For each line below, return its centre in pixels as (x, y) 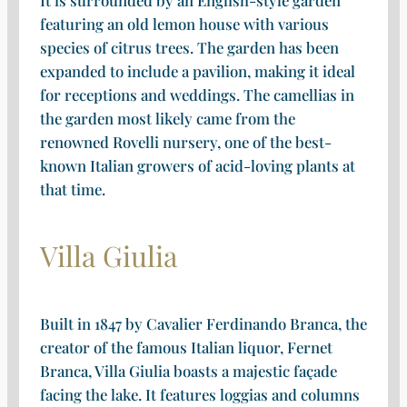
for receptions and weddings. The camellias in (197, 94)
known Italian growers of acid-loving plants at (197, 165)
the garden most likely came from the (167, 118)
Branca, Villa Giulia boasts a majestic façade (188, 370)
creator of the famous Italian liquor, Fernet (186, 347)
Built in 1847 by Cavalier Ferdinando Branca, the (203, 323)
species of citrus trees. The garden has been (189, 47)
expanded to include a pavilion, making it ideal (197, 70)
